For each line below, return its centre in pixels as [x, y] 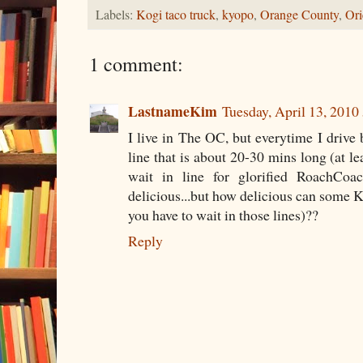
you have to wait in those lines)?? [223, 214]
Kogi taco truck [176, 14]
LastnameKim [173, 111]
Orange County [299, 14]
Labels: [116, 14]
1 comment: [136, 63]
